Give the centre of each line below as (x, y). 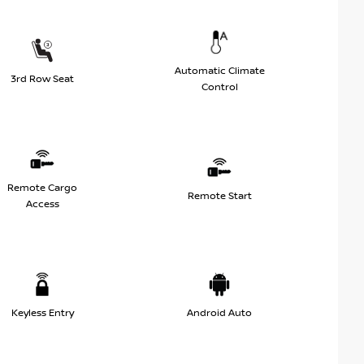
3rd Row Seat (42, 79)
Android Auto (219, 313)
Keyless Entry (42, 313)
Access (42, 204)
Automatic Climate (219, 71)
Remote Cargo (42, 188)
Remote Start (219, 196)
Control (219, 87)
